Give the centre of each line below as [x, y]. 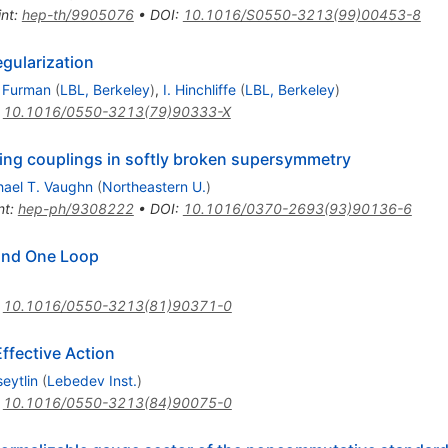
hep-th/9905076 [77, 15]
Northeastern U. [153, 187]
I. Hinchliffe [199, 90]
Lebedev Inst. [91, 381]
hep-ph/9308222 [75, 209]
